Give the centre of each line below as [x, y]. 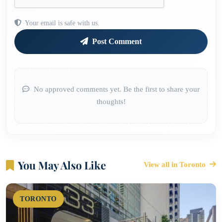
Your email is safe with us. [61, 23]
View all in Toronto [176, 165]
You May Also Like [62, 165]
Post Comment [116, 42]
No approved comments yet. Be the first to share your [116, 89]
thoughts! [111, 102]
